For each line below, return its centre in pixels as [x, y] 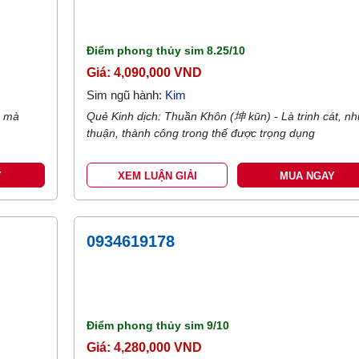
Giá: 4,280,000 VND [145, 347]
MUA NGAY [308, 176]
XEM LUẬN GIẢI [157, 176]
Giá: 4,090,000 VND [145, 73]
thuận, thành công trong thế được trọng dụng [201, 133]
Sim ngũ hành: [126, 95]
